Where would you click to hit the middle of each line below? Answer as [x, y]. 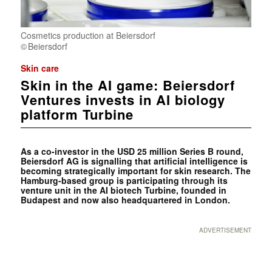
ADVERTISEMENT [226, 230]
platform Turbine [77, 114]
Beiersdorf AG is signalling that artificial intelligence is [134, 161]
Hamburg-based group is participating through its [124, 181]
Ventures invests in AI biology [123, 100]
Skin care [39, 68]
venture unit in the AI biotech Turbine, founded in [123, 190]
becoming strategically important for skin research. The [135, 171]
